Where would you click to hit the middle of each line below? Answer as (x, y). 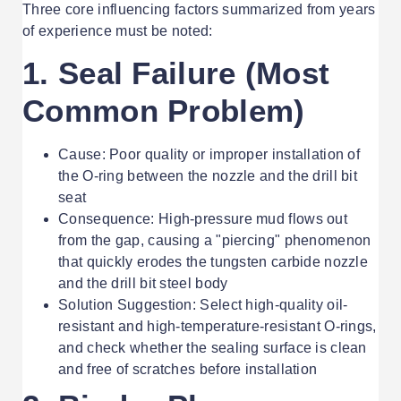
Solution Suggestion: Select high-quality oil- (203, 305)
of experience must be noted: (118, 30)
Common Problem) (164, 111)
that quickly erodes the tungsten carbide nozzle (213, 262)
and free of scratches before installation (188, 370)
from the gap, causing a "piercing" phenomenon (215, 241)
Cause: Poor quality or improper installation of (209, 155)
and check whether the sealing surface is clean (213, 348)
